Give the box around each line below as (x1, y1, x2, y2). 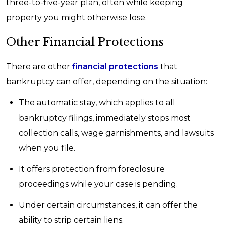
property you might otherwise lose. (6, 13, 147, 22)
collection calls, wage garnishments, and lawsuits (19, 128, 214, 138)
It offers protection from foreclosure (19, 164, 165, 174)
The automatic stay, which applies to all (19, 98, 175, 107)
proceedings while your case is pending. (19, 179, 178, 189)
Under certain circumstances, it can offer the (19, 200, 198, 210)
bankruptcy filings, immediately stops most (19, 113, 191, 123)
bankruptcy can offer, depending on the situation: (6, 77, 207, 86)
